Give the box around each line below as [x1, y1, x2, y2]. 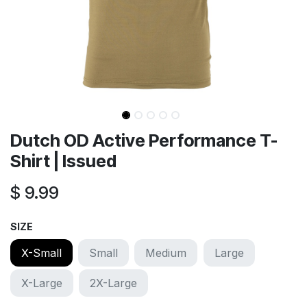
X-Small [21, 245, 62, 260]
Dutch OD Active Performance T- [10, 130, 278, 151]
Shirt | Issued [10, 150, 116, 171]
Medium [145, 245, 187, 260]
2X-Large [90, 275, 138, 290]
